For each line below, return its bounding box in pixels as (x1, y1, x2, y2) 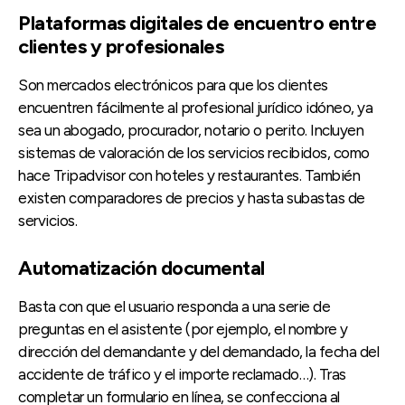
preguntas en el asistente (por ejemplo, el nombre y (18, 320, 348, 339)
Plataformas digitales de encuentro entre (18, 11, 376, 36)
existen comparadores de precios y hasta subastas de (18, 189, 365, 208)
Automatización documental (18, 256, 265, 281)
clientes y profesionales (18, 34, 223, 60)
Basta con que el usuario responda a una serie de (18, 297, 330, 316)
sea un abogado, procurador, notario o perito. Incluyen (18, 121, 363, 140)
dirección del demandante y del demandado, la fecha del (18, 343, 379, 362)
